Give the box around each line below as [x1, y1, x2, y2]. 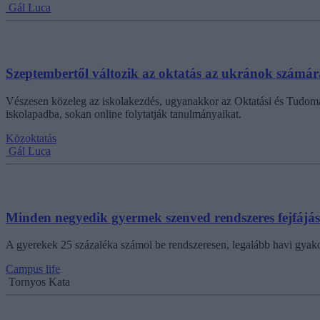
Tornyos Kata [9, 276, 70, 289]
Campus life [6, 263, 60, 276]
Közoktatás [6, 131, 56, 144]
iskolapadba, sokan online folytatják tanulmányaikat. [6, 107, 241, 120]
